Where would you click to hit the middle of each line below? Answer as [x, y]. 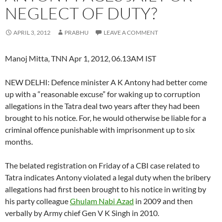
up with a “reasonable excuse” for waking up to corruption [103, 94]
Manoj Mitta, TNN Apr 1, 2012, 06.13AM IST [81, 58]
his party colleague [37, 201]
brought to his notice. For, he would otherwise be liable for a [106, 118]
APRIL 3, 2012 [32, 33]
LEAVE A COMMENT [131, 33]
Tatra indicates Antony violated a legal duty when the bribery [108, 177]
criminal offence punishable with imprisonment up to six [100, 130]
